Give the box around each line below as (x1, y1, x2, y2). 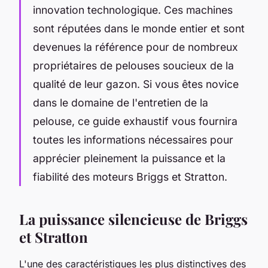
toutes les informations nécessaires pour (33, 133, 233, 146)
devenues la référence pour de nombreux (33, 40, 238, 53)
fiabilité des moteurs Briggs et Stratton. (33, 170, 227, 183)
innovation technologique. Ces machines (33, 3, 233, 16)
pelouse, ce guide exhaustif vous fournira (33, 114, 237, 127)
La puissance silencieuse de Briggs (19, 209, 248, 229)
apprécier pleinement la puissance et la (33, 151, 226, 165)
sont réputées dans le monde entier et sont (33, 22, 245, 35)
